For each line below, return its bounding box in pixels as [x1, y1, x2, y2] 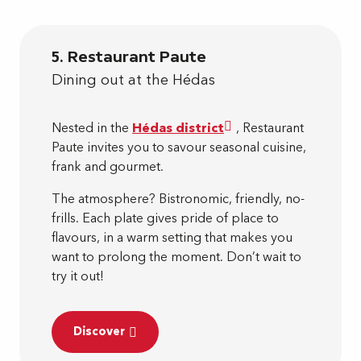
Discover [73, 323, 125, 339]
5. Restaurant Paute [52, 48, 206, 64]
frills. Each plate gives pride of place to [52, 209, 279, 227]
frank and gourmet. [52, 157, 164, 176]
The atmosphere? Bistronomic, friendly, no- [52, 189, 305, 208]
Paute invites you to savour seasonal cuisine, [52, 138, 306, 156]
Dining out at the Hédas [52, 69, 215, 90]
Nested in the [52, 118, 132, 137]
